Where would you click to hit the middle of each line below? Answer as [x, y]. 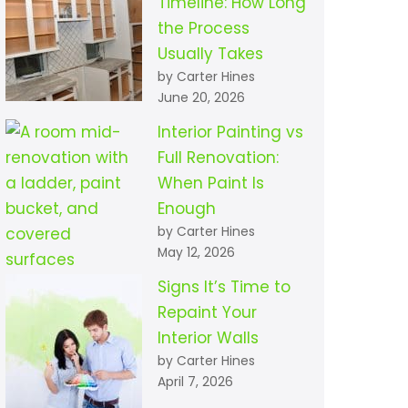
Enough [186, 209]
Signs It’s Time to [224, 287]
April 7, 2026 [195, 382]
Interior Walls [208, 338]
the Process [203, 29]
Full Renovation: [218, 158]
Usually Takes [210, 54]
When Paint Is [210, 184]
